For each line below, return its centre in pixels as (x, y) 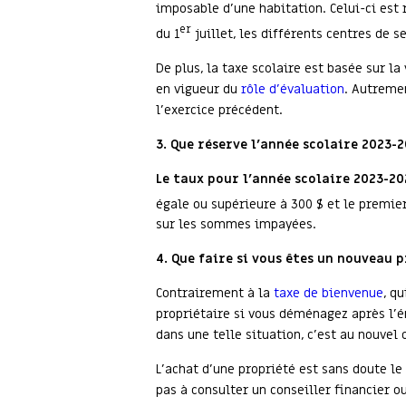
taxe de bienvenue (329, 294)
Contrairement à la (215, 294)
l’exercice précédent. (219, 110)
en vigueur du (198, 89)
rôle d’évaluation (293, 89)
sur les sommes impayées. (236, 225)
